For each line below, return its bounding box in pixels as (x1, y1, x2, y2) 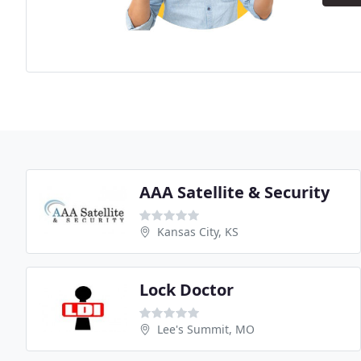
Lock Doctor (139, 279, 234, 301)
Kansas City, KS (157, 224, 239, 240)
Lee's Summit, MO (157, 322, 255, 338)
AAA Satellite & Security (139, 181, 330, 204)
